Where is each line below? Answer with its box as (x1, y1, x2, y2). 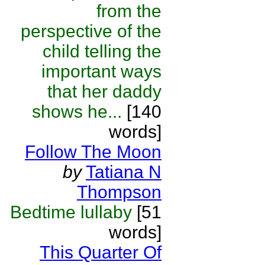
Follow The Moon (25, 142, 161, 161)
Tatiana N (86, 162, 161, 182)
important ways (41, 62, 161, 81)
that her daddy (47, 82, 161, 101)
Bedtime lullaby (10, 202, 132, 222)
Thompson (77, 182, 161, 202)
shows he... (32, 102, 122, 121)
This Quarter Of (40, 243, 161, 262)
